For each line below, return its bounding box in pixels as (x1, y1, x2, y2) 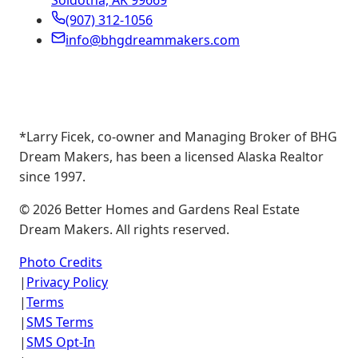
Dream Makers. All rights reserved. (19, 221, 229, 239)
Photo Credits (19, 253, 102, 272)
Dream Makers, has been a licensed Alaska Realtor (19, 148, 324, 166)
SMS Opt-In (26, 333, 95, 352)
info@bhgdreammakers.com (66, 31, 240, 50)
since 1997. (19, 168, 86, 186)
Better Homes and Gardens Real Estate (62, 201, 300, 219)
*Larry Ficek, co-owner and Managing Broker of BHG (19, 128, 337, 146)
